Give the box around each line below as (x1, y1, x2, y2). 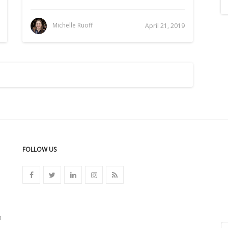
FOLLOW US (22, 145, 56, 154)
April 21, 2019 (145, 21, 185, 30)
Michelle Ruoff (52, 21, 93, 30)
